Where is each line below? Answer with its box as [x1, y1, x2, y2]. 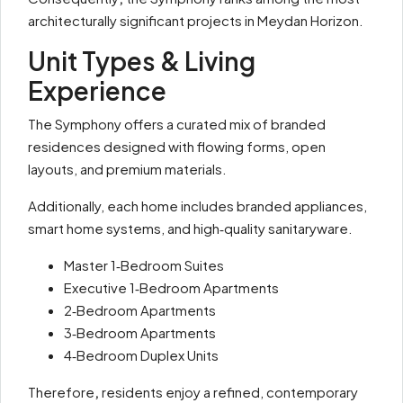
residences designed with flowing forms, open [28, 138, 326, 155]
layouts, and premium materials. [28, 160, 227, 177]
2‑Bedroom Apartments [64, 301, 216, 318]
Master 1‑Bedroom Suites [64, 256, 224, 273]
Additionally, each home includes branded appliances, [28, 197, 367, 214]
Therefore [28, 383, 94, 400]
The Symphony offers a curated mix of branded [28, 115, 326, 132]
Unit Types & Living [28, 45, 255, 76]
